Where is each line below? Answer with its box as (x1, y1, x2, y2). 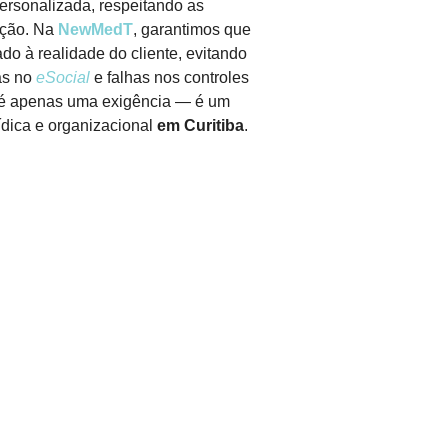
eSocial (36, 69, 90, 87)
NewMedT (58, 21, 133, 39)
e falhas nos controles (94, 69, 249, 87)
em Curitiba (157, 117, 244, 135)
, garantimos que (133, 21, 251, 39)
